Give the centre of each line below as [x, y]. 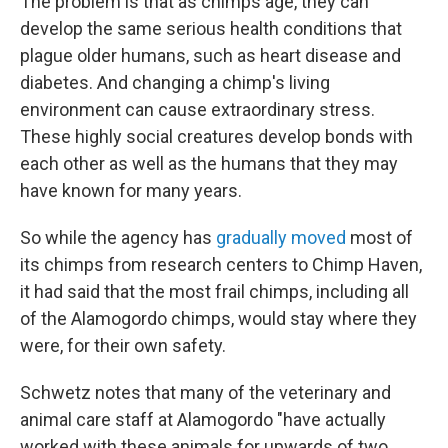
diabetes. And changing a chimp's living [175, 82]
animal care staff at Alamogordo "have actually [203, 419]
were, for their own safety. [123, 345]
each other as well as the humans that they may [209, 163]
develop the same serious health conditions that [211, 28]
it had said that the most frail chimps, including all [214, 291]
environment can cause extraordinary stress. [197, 109]
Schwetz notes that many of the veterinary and [205, 392]
